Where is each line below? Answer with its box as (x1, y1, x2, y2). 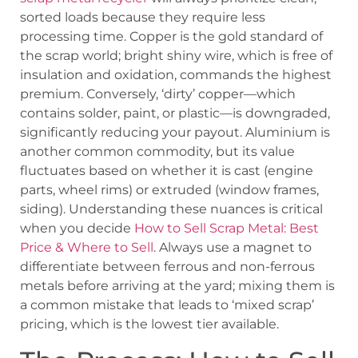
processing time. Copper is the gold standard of (20, 29, 323, 45)
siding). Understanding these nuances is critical (20, 201, 323, 217)
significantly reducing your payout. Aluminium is (20, 125, 330, 141)
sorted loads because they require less (20, 10, 265, 26)
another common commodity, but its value (20, 144, 295, 160)
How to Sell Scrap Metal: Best (134, 221, 319, 237)
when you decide (20, 221, 134, 237)
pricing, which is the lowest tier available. (20, 316, 279, 332)
